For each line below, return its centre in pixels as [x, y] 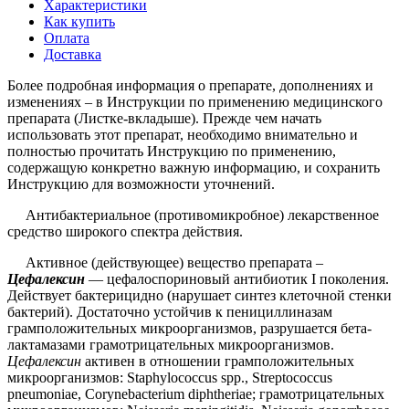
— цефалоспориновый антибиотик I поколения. [239, 278]
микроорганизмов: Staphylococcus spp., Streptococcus [170, 377]
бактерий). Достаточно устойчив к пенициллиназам [170, 311]
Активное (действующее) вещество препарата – [165, 262]
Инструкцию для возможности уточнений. [154, 184]
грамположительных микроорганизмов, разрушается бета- [189, 328]
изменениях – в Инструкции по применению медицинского [195, 101]
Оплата [67, 37]
